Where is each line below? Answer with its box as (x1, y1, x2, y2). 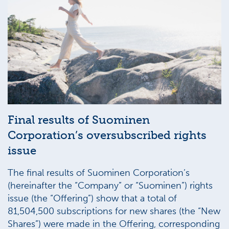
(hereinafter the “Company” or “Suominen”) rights (8, 180, 213, 191)
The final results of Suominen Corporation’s (8, 167, 190, 178)
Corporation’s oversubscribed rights (8, 128, 207, 142)
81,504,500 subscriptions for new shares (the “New (8, 205, 220, 217)
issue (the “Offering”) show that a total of (8, 193, 177, 204)
